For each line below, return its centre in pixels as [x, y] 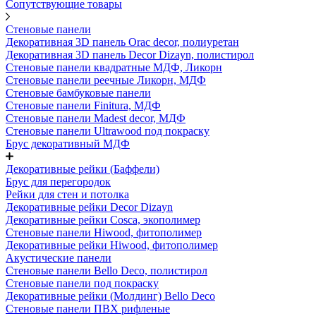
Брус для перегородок [58, 182]
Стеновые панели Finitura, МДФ [83, 105]
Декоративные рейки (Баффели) [83, 169]
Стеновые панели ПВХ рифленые [88, 309]
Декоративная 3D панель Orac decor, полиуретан [122, 42]
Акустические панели [59, 258]
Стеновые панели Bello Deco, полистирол [107, 271]
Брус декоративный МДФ [68, 144]
